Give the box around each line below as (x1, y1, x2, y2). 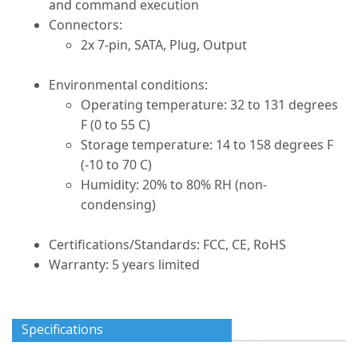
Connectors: (49, 16, 122, 34)
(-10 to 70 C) (81, 156, 152, 173)
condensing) (81, 196, 156, 213)
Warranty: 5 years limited (49, 256, 200, 273)
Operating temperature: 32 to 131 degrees (81, 96, 338, 113)
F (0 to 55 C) (81, 116, 150, 133)
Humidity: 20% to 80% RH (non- (81, 176, 267, 193)
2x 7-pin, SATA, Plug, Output (81, 36, 247, 54)
